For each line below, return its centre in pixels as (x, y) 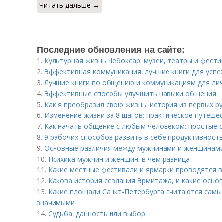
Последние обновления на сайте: (111, 49)
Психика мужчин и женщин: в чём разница (119, 159)
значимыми (56, 202)
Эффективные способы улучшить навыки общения (130, 93)
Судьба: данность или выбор (97, 213)
